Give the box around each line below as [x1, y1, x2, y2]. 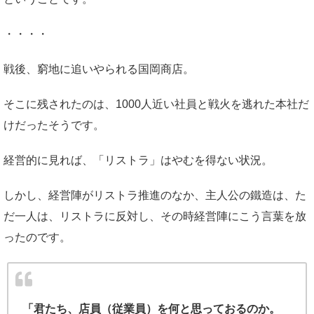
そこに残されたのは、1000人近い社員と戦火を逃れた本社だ [4, 97, 309, 110]
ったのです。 [4, 231, 71, 243]
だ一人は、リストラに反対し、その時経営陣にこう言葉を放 [4, 210, 306, 222]
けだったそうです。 [4, 118, 104, 131]
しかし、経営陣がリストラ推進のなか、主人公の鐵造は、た [4, 189, 306, 201]
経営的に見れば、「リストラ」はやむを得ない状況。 [4, 153, 273, 166]
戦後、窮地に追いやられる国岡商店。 [4, 62, 194, 75]
